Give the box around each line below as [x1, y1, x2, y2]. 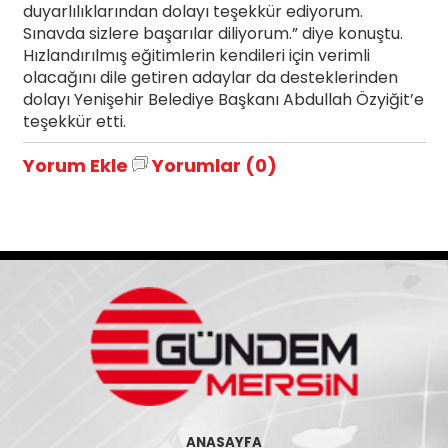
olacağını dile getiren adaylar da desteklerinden [22, 66, 398, 90]
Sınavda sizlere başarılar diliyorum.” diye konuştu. [22, 22, 403, 46]
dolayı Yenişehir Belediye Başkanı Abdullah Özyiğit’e [22, 88, 424, 112]
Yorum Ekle [22, 153, 128, 179]
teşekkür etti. [22, 110, 126, 134]
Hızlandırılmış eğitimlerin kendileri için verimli [22, 44, 370, 68]
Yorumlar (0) [147, 153, 277, 179]
